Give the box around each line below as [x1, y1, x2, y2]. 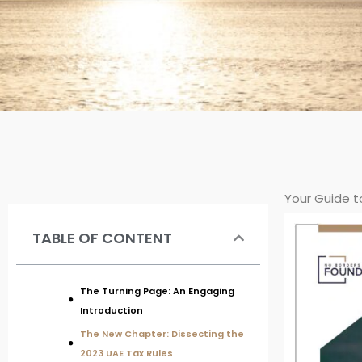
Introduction [80, 303, 143, 317]
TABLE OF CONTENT [32, 227, 172, 248]
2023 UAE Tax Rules [80, 347, 173, 360]
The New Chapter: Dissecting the [80, 327, 244, 341]
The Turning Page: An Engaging [80, 284, 234, 297]
